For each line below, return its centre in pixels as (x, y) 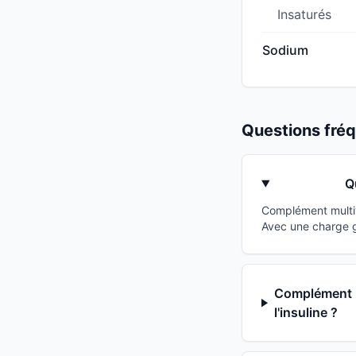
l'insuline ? (306, 313)
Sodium (285, 50)
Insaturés (304, 15)
